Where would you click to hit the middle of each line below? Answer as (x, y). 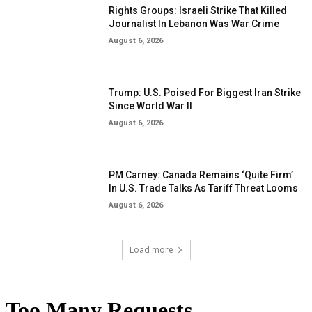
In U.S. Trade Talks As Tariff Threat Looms (204, 188)
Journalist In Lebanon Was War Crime (194, 24)
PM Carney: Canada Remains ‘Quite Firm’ (201, 174)
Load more (151, 250)
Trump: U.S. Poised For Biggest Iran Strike (205, 92)
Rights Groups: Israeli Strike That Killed (198, 11)
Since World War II (151, 106)
